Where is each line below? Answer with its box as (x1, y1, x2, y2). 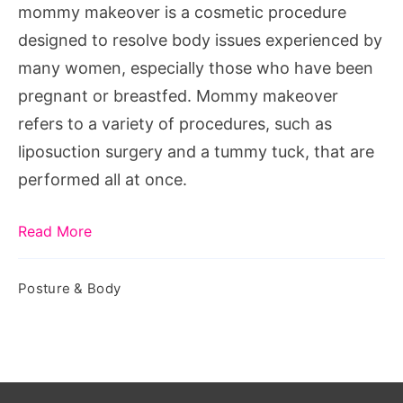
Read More (18, 222, 92, 241)
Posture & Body (18, 280, 121, 298)
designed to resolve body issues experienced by (18, 31, 382, 50)
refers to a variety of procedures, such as (18, 114, 332, 134)
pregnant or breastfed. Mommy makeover (18, 86, 338, 106)
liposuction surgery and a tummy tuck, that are (18, 142, 374, 162)
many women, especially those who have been (18, 58, 373, 78)
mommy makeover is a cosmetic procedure (18, 3, 346, 22)
